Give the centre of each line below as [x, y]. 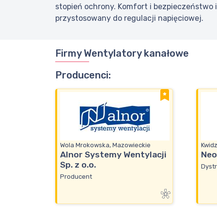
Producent [76, 176]
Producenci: [83, 75]
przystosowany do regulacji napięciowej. [129, 18]
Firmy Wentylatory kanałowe [122, 54]
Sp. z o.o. [78, 165]
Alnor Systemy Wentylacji [113, 155]
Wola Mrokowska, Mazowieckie [105, 145]
